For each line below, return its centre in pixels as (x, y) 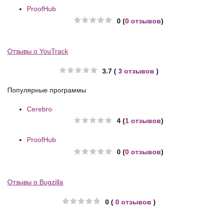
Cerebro (39, 109)
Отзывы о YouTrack (38, 51)
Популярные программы (47, 90)
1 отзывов (143, 121)
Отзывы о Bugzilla (35, 182)
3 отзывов (136, 71)
